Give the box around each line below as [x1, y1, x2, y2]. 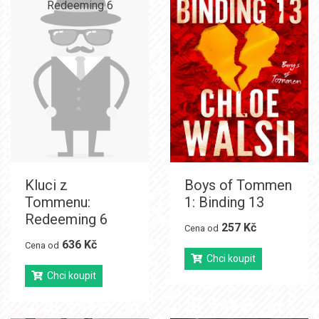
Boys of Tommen [184, 176, 292, 194]
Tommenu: [25, 193, 90, 211]
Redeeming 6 [25, 210, 108, 228]
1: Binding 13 [184, 193, 264, 211]
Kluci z [25, 176, 68, 194]
